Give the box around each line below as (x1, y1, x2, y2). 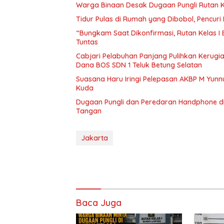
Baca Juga (76, 196, 121, 208)
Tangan (76, 106, 101, 115)
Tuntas (76, 37, 98, 46)
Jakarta (81, 133, 108, 142)
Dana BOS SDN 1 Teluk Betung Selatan (76, 60, 202, 69)
